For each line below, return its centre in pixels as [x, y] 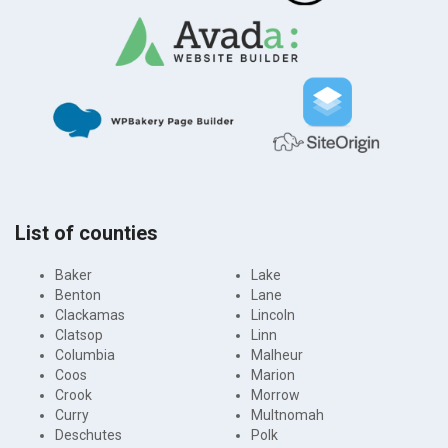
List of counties [86, 232]
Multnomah [287, 414]
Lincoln [273, 314]
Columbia [85, 354]
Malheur [277, 354]
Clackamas [90, 314]
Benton [78, 294]
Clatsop [79, 334]
